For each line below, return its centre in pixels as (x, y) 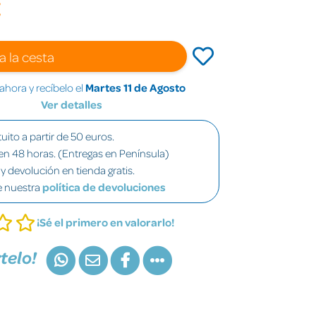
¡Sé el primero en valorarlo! (105, 222)
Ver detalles (72, 104)
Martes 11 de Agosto (135, 87)
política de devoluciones (104, 187)
